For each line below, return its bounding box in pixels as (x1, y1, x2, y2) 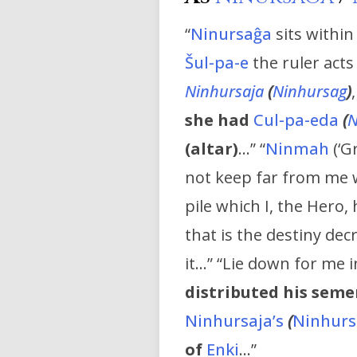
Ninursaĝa (190, 23, 272, 45)
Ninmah (265, 138, 329, 160)
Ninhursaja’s (185, 310, 288, 332)
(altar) (185, 138, 238, 160)
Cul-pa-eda (253, 109, 343, 131)
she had (185, 109, 249, 131)
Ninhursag (273, 80, 347, 103)
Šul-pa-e (185, 52, 249, 74)
